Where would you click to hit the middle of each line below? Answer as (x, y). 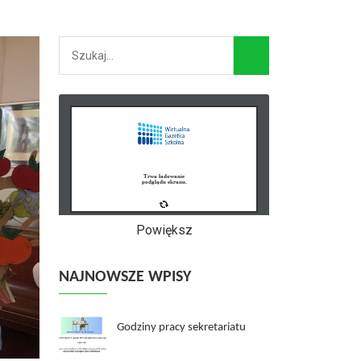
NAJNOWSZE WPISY (125, 277)
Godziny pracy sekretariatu (181, 328)
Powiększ (164, 230)
